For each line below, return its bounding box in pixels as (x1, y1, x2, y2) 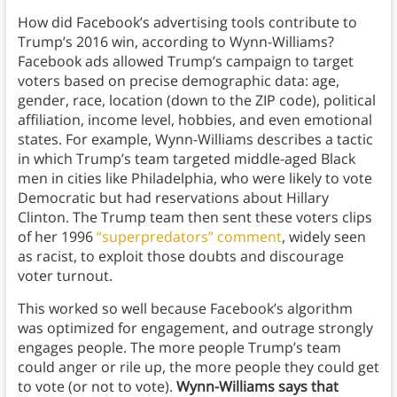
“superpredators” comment (96, 227, 282, 247)
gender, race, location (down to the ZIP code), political (17, 90, 376, 111)
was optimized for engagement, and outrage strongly (17, 318, 373, 339)
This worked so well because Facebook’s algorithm (17, 299, 353, 319)
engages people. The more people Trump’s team (17, 338, 341, 358)
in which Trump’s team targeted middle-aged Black (17, 149, 355, 169)
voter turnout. (17, 266, 116, 286)
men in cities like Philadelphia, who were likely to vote (17, 168, 372, 189)
